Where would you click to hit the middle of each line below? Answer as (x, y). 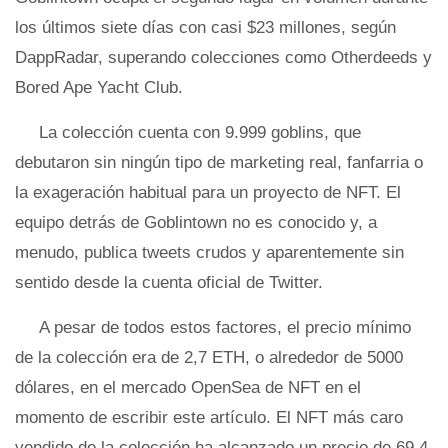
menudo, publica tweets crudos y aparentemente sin (209, 252)
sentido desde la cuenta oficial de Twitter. (169, 282)
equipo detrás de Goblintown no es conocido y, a (196, 222)
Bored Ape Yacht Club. (99, 87)
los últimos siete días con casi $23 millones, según (205, 27)
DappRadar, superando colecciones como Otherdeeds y (223, 57)
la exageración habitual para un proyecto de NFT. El (208, 192)
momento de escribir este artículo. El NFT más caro (209, 417)
